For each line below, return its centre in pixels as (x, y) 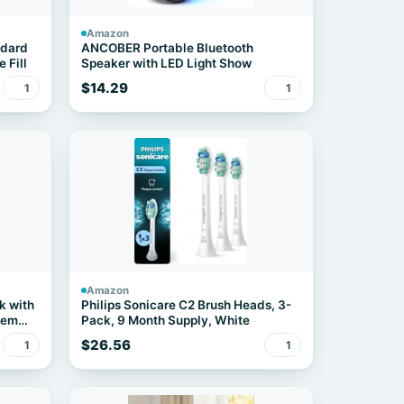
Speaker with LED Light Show (166, 63)
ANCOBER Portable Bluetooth (167, 48)
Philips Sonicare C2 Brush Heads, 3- (186, 305)
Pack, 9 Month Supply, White (165, 320)
